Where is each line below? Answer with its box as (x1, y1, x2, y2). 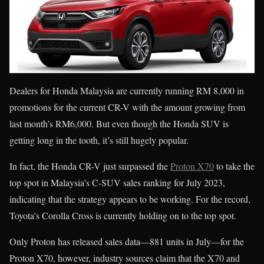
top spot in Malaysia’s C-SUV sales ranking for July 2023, (9, 176, 225, 189)
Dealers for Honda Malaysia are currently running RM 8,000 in (9, 84, 244, 97)
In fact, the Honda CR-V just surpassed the (9, 160, 170, 173)
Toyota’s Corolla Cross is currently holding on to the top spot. (9, 209, 236, 222)
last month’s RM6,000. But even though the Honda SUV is (9, 117, 229, 130)
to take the (214, 160, 255, 173)
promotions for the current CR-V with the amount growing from (9, 101, 245, 114)
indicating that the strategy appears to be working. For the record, (9, 193, 250, 206)
